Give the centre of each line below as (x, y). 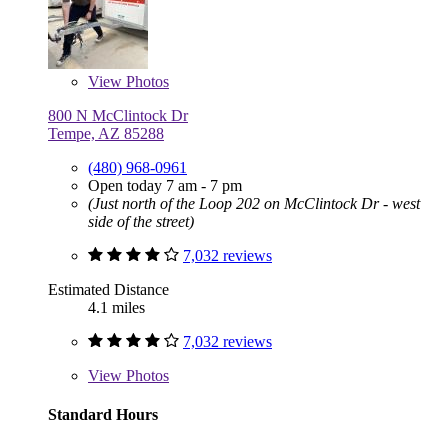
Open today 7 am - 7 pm (165, 185)
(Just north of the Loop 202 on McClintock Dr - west (254, 203)
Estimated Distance (108, 289)
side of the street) (141, 221)
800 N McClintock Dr (118, 115)
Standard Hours (103, 414)
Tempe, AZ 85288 (106, 133)
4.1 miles (116, 307)
